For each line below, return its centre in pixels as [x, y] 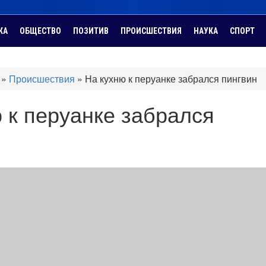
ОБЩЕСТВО [40, 31]
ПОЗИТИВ [91, 31]
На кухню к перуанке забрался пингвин [171, 79]
